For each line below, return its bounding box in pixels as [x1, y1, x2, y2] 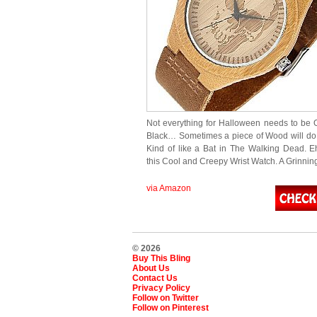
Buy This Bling [132, 253, 190, 263]
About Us [132, 263, 170, 273]
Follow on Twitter [132, 293, 199, 303]
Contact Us [132, 273, 178, 283]
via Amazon [146, 183, 191, 193]
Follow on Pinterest [132, 303, 209, 313]
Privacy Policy [132, 283, 190, 293]
